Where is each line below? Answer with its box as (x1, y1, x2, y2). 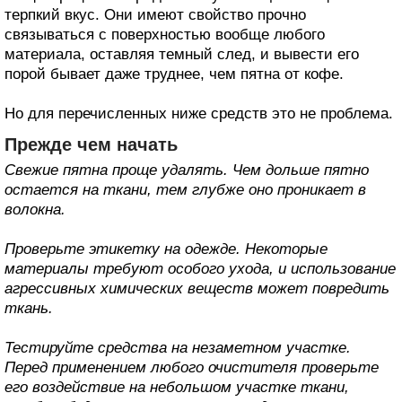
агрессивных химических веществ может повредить (4, 280, 389, 298)
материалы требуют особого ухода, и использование (4, 260, 396, 278)
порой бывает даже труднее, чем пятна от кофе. (4, 66, 344, 83)
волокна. (4, 201, 66, 219)
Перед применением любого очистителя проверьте (4, 359, 379, 377)
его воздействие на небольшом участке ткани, (4, 379, 349, 397)
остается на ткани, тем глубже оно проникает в (4, 181, 366, 199)
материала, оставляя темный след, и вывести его (4, 46, 359, 64)
